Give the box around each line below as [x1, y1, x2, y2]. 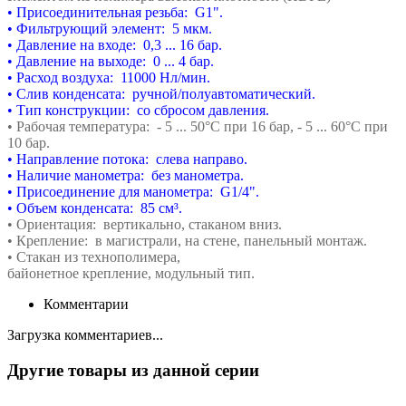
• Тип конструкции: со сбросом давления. [7, 101, 269, 118]
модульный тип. [155, 265, 255, 281]
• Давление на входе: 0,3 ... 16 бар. [7, 36, 222, 53]
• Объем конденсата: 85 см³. [7, 199, 182, 216]
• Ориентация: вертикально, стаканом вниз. [7, 216, 282, 232]
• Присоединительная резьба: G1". [7, 4, 223, 20]
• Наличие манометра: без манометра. [7, 167, 244, 183]
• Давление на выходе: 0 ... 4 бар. [7, 53, 214, 69]
